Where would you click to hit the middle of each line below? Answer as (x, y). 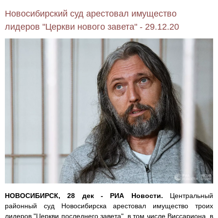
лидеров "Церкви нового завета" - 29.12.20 (92, 27)
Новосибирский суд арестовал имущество (91, 14)
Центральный (188, 196)
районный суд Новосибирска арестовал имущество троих (109, 206)
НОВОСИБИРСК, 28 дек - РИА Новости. (84, 196)
